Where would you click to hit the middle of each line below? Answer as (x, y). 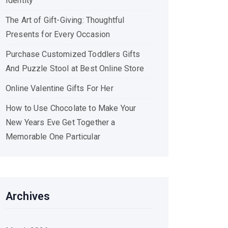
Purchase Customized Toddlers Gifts (73, 54)
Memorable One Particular (53, 137)
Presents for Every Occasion (58, 34)
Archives (28, 196)
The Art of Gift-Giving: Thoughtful (65, 20)
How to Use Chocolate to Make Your (71, 108)
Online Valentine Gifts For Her (60, 88)
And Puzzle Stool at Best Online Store (75, 68)
